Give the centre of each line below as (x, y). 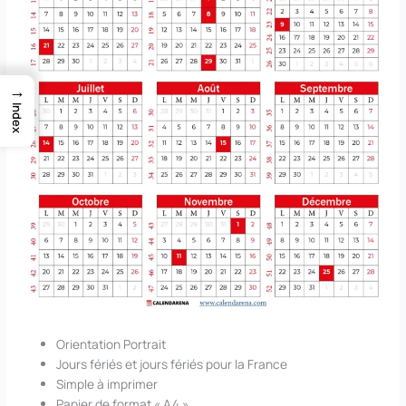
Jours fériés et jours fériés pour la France (172, 364)
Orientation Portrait (111, 344)
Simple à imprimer (107, 384)
